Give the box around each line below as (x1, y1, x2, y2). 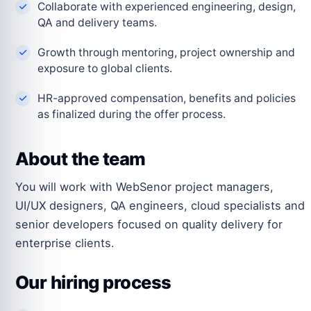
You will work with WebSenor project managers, (15, 180, 274, 194)
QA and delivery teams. (37, 16, 157, 30)
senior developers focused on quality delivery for (15, 217, 283, 232)
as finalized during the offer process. (37, 108, 226, 121)
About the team (15, 148, 146, 170)
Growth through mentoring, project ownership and (37, 46, 295, 60)
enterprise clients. (15, 236, 115, 251)
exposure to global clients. (37, 62, 172, 76)
